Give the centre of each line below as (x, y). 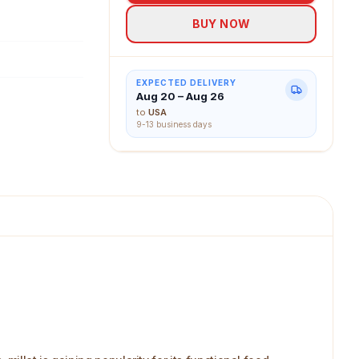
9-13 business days (174, 124)
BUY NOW (221, 24)
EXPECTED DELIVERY (186, 83)
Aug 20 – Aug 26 (180, 96)
